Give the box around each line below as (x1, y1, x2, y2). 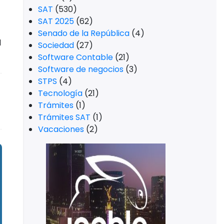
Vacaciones (38, 123, 84, 135)
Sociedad (38, 39, 74, 51)
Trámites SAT (38, 111, 90, 123)
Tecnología (38, 87, 82, 99)
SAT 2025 (38, 15, 74, 27)
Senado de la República (38, 27, 129, 39)
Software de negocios (38, 63, 123, 75)
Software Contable (38, 51, 113, 63)
